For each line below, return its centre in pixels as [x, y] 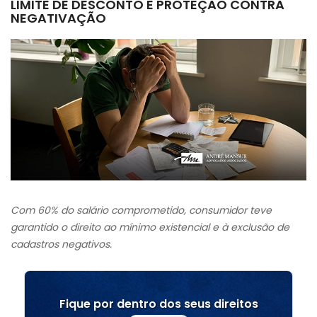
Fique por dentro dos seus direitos [158, 304]
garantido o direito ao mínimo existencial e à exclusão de [150, 227]
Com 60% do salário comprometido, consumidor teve [141, 210]
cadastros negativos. [61, 244]
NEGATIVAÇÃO [58, 18]
